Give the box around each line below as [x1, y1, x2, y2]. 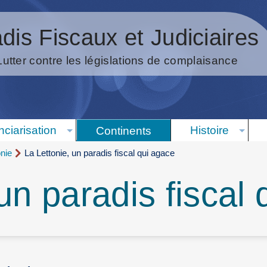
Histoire [190, 124, 229, 137]
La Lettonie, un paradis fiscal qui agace [24, 148, 175, 159]
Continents [95, 124, 151, 137]
